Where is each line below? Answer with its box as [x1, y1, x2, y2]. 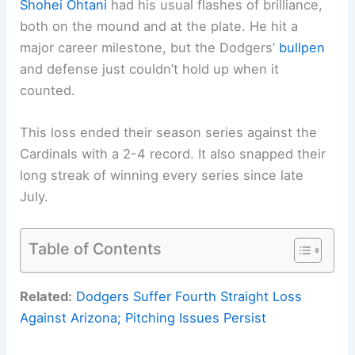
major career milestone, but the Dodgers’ [20, 39, 280, 55]
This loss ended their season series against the [20, 124, 318, 140]
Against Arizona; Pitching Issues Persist [20, 309, 267, 326]
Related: [20, 288, 73, 304]
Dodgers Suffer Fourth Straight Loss [76, 288, 303, 304]
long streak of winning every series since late [20, 166, 304, 183]
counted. [20, 82, 76, 98]
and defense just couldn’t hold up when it [20, 60, 280, 77]
